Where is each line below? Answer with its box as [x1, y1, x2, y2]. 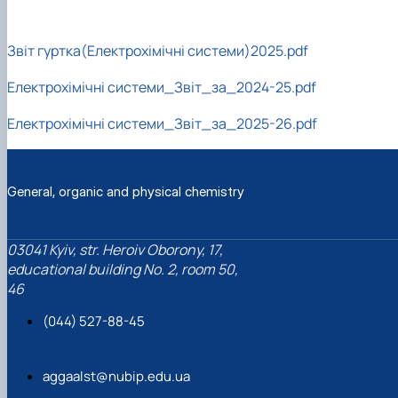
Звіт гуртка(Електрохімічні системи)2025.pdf [7, 41, 308, 61]
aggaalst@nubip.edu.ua [43, 366, 190, 386]
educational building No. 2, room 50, [7, 259, 238, 279]
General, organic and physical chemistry [7, 183, 244, 201]
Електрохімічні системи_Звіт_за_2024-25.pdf [7, 77, 316, 98]
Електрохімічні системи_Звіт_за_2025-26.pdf [7, 114, 317, 134]
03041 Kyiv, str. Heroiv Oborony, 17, [7, 239, 223, 259]
